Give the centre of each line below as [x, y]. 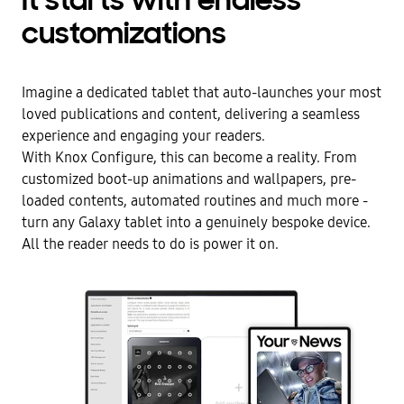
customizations [124, 37]
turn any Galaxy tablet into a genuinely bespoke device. [196, 223]
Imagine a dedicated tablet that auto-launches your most [202, 93]
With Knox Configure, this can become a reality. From [189, 158]
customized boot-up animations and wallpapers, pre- [189, 179]
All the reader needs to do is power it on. [150, 244]
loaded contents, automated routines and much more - [195, 201]
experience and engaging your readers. [143, 136]
